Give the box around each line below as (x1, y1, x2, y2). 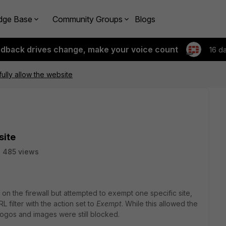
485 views (3, 147, 39, 156)
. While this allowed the (122, 199, 198, 208)
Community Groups (52, 14, 123, 24)
